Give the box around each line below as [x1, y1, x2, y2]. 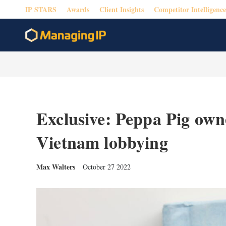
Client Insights [99, 4, 144, 15]
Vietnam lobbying [36, 130, 168, 155]
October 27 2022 [83, 162, 131, 172]
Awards [67, 4, 89, 15]
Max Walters [36, 161, 75, 172]
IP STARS [25, 4, 56, 15]
